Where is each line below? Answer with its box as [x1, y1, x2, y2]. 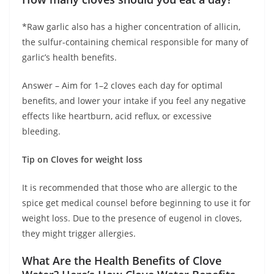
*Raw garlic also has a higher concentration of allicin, [22, 21, 240, 33]
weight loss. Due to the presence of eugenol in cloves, [22, 212, 242, 224]
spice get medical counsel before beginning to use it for [22, 197, 251, 209]
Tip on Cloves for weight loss [22, 154, 143, 166]
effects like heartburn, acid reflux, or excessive [22, 110, 212, 122]
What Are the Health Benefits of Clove [22, 253, 221, 268]
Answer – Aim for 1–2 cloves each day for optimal [22, 80, 223, 92]
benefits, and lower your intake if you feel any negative [22, 95, 246, 107]
